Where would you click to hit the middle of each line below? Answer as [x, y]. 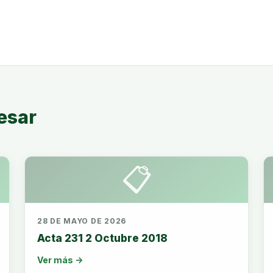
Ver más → [60, 260]
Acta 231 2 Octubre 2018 [102, 238]
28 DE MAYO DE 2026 [82, 221]
